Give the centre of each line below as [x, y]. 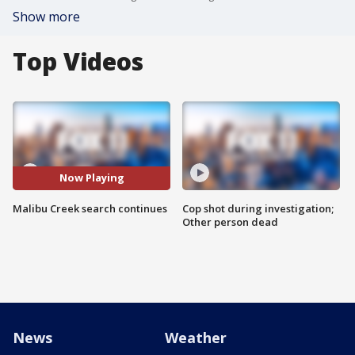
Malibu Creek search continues [90, 208]
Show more [46, 17]
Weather [196, 338]
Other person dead [230, 221]
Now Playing [92, 178]
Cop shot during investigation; [258, 208]
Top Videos [78, 61]
